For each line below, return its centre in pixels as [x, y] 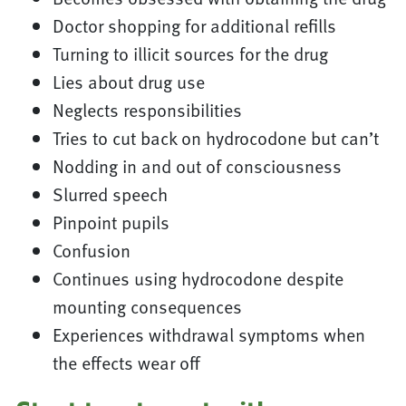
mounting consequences [147, 307]
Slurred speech [110, 194]
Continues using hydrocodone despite [198, 279]
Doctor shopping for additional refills [194, 26]
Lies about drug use [128, 82]
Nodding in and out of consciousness [197, 166]
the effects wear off [126, 363]
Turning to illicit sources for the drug [190, 54]
